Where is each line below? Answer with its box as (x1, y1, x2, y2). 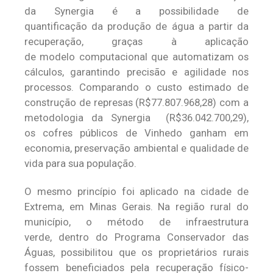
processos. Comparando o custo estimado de (24, 81, 249, 93)
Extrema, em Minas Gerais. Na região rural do (24, 200, 249, 213)
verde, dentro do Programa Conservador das (24, 231, 249, 243)
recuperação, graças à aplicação (24, 35, 249, 48)
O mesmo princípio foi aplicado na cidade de (24, 185, 249, 197)
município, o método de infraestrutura (24, 216, 249, 228)
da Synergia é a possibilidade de (24, 5, 249, 17)
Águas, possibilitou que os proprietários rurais (24, 246, 249, 258)
